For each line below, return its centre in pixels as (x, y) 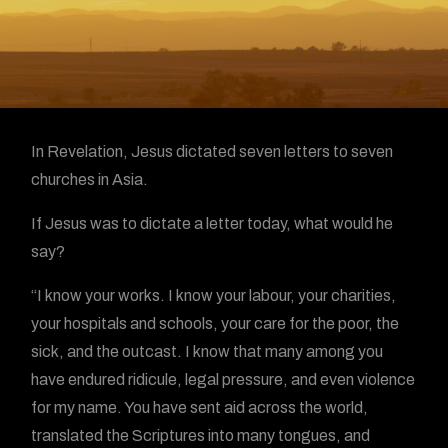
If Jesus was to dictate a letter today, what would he (212, 223)
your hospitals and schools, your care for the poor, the (215, 323)
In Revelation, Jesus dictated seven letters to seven (212, 151)
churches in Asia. (90, 179)
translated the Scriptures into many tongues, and (201, 435)
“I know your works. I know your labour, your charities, (214, 295)
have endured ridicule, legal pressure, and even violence (223, 379)
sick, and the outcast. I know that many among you (207, 351)
